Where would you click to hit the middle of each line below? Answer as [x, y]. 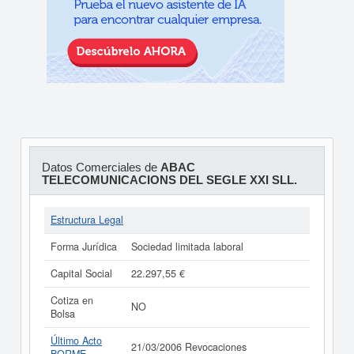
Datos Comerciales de [101, 167]
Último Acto [76, 341]
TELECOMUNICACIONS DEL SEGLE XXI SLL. [169, 180]
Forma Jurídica [84, 247]
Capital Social [81, 273]
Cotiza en [72, 300]
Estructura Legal [87, 220]
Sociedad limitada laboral [187, 247]
